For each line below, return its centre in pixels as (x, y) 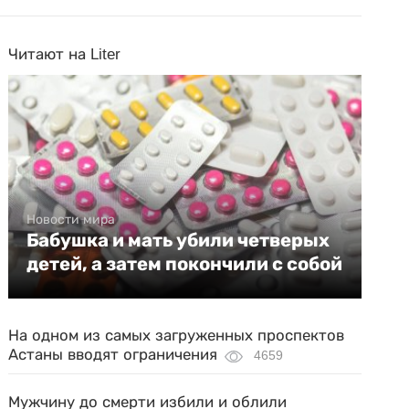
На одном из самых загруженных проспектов (177, 336)
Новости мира (71, 219)
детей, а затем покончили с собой (185, 264)
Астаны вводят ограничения (113, 355)
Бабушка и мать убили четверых (178, 240)
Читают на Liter (65, 54)
